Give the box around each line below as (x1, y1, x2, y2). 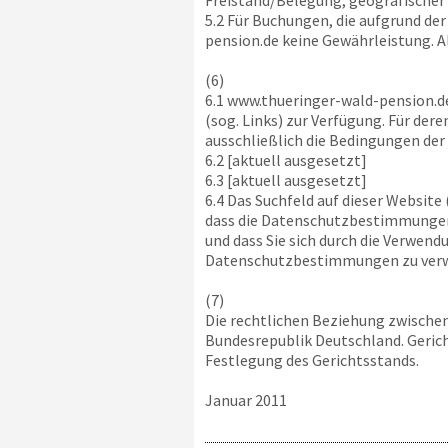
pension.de (204, 30, 279, 50)
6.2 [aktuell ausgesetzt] (204, 150, 367, 170)
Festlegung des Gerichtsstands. (204, 350, 419, 370)
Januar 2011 (204, 390, 287, 410)
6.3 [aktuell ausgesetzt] (204, 170, 367, 190)
